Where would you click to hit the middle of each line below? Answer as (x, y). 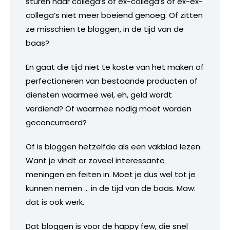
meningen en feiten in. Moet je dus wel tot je (111, 174)
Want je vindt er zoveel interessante (95, 160)
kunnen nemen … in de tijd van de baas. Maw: (111, 188)
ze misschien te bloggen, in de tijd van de (105, 29)
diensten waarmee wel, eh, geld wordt (99, 94)
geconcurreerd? (56, 122)
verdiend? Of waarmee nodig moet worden (109, 108)
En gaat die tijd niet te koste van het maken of (115, 67)
